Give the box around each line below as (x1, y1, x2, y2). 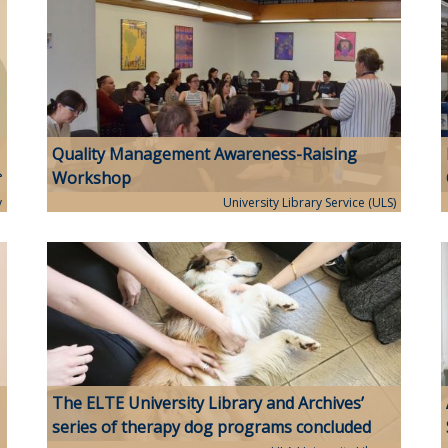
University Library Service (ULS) (222, 193, 396, 211)
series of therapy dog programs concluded (52, 415, 372, 438)
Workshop (52, 166, 132, 189)
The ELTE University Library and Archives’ (52, 391, 365, 414)
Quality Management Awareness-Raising (52, 142, 358, 165)
